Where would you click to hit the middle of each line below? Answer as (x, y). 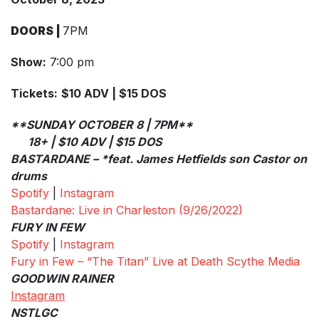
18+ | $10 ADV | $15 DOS (86, 141)
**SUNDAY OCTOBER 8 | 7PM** (102, 124)
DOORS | (37, 30)
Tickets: (34, 93)
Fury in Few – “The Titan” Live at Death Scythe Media (155, 261)
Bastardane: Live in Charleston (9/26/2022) (127, 210)
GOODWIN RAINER (62, 278)
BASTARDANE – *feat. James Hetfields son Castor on (159, 158)
